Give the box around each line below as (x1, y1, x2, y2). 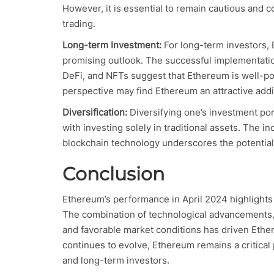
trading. (62, 17, 95, 29)
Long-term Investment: (62, 39, 164, 51)
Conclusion (62, 162, 165, 185)
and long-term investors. (62, 254, 169, 266)
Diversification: (62, 106, 127, 118)
